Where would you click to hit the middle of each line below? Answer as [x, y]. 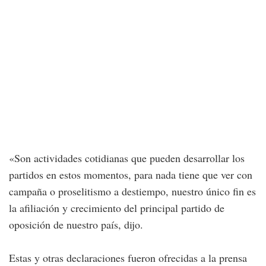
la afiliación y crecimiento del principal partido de [117, 208]
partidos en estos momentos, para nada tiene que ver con [131, 174]
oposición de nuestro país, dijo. [76, 224]
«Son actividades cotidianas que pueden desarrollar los [127, 158]
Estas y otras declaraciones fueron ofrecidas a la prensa [128, 257]
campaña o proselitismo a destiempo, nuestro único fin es [132, 191]
